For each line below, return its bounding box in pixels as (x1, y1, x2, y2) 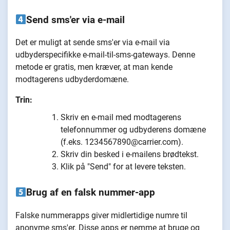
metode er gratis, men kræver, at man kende (15, 62, 172, 72)
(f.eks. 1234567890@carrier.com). (61, 137, 183, 147)
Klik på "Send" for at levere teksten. (61, 162, 186, 172)
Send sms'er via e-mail (26, 14, 125, 26)
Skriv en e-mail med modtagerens (61, 112, 181, 123)
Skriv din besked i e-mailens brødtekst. (61, 149, 199, 160)
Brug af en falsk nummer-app (26, 187, 156, 199)
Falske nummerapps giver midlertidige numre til (15, 210, 187, 221)
